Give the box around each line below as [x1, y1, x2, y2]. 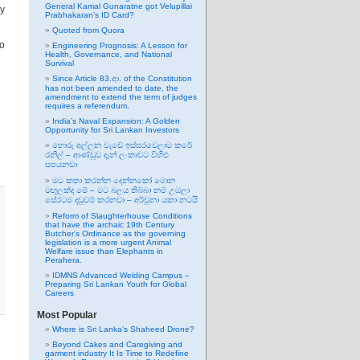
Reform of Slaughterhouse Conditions [52, 211, 192, 220]
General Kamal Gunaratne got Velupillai [45, 2, 192, 10]
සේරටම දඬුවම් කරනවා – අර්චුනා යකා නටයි [45, 195, 198, 204]
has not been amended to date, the [45, 84, 178, 92]
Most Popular [37, 309, 97, 321]
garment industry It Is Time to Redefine [45, 349, 189, 358]
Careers [45, 288, 74, 297]
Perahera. [45, 256, 82, 264]
